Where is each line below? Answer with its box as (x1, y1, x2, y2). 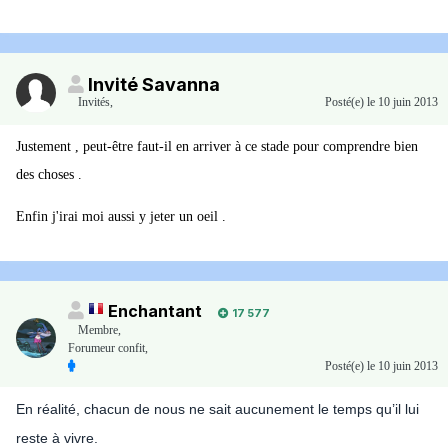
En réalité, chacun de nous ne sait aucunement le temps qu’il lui (16, 401, 419, 418)
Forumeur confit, (68, 341, 148, 356)
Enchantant (108, 301, 202, 322)
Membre (78, 323, 118, 338)
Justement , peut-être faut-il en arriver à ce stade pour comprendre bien (16, 139, 418, 155)
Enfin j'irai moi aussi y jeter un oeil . (16, 209, 226, 225)
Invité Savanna (88, 74, 220, 96)
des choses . (16, 167, 82, 183)
